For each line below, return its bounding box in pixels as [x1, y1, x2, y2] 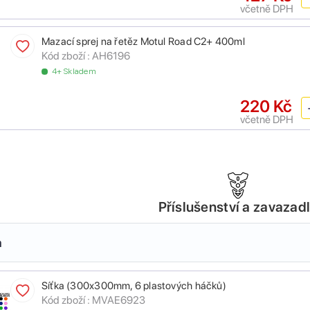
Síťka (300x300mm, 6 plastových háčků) [42, 280, 226, 293]
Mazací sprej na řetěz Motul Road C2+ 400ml [42, 35, 245, 48]
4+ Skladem [52, 66, 96, 77]
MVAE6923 [92, 293, 145, 307]
